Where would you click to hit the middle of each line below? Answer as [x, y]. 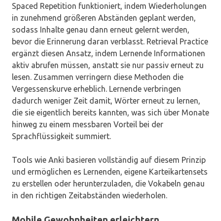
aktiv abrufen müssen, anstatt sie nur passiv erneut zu [108, 65]
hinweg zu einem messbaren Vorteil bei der [88, 125]
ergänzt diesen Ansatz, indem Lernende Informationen [109, 54]
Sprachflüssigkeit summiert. [61, 136]
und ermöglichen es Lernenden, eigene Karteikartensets [110, 172]
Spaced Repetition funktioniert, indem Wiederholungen [109, 6]
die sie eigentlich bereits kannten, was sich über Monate [110, 113]
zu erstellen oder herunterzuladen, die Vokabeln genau [108, 184]
